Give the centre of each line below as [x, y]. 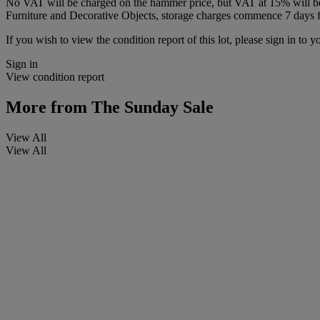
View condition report [55, 76]
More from [46, 107]
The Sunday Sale [150, 107]
